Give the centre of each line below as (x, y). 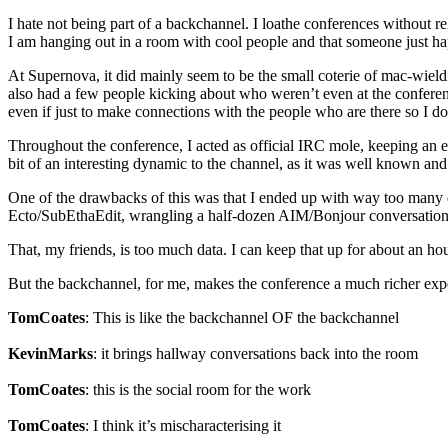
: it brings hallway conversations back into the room (255, 354)
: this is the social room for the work (198, 390)
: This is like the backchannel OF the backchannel (242, 318)
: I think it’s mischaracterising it (183, 426)
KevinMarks (50, 354)
